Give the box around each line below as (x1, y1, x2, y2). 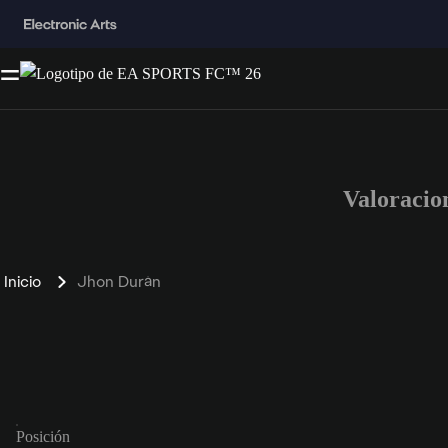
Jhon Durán (77, 270, 161, 292)
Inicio (4, 270, 41, 292)
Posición (16, 427, 70, 445)
